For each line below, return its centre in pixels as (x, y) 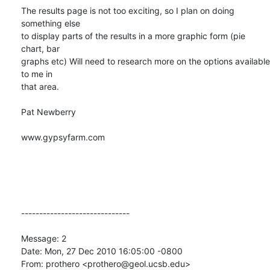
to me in (37, 74)
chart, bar (40, 48)
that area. (40, 86)
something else (51, 23)
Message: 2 (44, 238)
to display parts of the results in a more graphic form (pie (133, 36)
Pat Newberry (49, 111)
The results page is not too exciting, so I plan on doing (128, 10)
